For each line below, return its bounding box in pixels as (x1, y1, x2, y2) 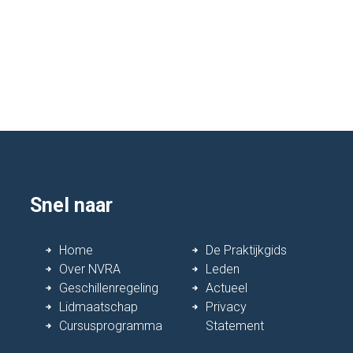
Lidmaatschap (58, 299, 138, 314)
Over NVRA (58, 261, 121, 277)
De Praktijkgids (205, 242, 287, 258)
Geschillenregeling (58, 280, 158, 295)
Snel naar (29, 193, 113, 217)
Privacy (205, 299, 247, 314)
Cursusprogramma (58, 318, 162, 333)
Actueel (205, 280, 247, 295)
